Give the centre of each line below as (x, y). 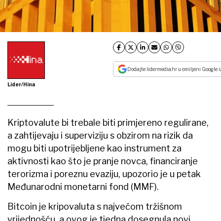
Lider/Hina (21, 84)
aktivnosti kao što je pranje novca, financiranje (103, 161)
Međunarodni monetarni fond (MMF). (83, 186)
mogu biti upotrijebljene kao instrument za (94, 148)
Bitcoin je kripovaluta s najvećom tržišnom (95, 206)
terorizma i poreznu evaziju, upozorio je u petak (104, 174)
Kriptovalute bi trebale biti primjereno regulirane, (108, 122)
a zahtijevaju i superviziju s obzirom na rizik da (100, 135)
